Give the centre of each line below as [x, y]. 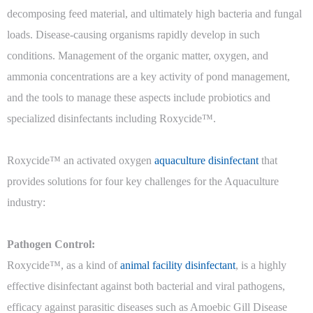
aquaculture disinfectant [206, 161]
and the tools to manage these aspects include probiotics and [139, 98]
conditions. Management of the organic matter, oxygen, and [138, 56]
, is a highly [261, 265]
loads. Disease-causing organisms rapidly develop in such [133, 35]
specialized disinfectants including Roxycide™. [111, 119]
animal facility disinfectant [178, 265]
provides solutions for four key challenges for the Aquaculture [143, 182]
